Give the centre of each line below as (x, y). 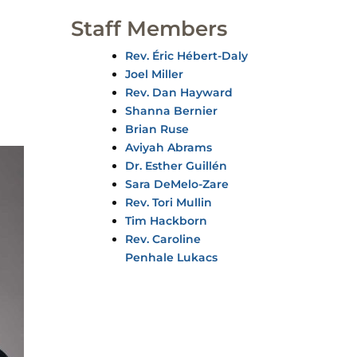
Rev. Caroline (163, 239)
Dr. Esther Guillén (177, 166)
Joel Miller (155, 74)
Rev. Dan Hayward (179, 92)
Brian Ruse (157, 129)
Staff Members (149, 29)
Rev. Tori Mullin (169, 202)
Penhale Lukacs (172, 257)
